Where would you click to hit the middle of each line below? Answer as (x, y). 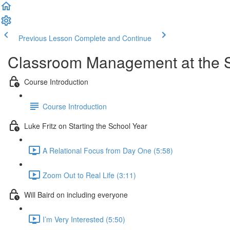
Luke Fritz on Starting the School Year (86, 126)
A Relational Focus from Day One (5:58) (108, 150)
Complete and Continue (113, 38)
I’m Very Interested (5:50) (84, 219)
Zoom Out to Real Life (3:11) (89, 175)
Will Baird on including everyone (76, 194)
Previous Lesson (45, 38)
